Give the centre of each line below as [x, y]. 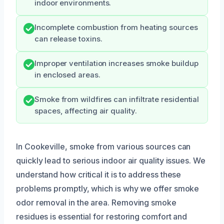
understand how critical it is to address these [99, 174]
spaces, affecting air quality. [86, 111]
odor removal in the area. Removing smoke [96, 202]
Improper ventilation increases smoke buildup [116, 63]
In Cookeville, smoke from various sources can [103, 146]
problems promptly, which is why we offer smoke [108, 188]
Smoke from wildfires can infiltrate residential [117, 99]
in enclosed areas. [67, 75]
